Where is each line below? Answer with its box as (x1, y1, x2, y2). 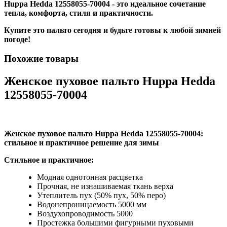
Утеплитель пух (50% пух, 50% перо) (37, 191, 166, 200)
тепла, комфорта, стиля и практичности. (4, 8, 155, 17)
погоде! (4, 34, 30, 44)
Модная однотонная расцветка (37, 173, 143, 182)
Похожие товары (4, 53, 79, 64)
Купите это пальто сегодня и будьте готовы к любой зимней (4, 25, 221, 34)
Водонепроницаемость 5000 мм (37, 200, 146, 209)
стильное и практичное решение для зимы (4, 138, 159, 147)
